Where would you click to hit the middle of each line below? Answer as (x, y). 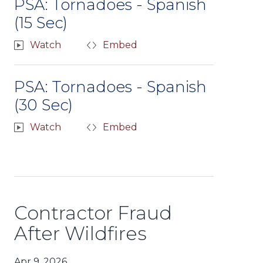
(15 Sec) (41, 23)
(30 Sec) (43, 105)
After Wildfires (80, 233)
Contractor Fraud (93, 213)
